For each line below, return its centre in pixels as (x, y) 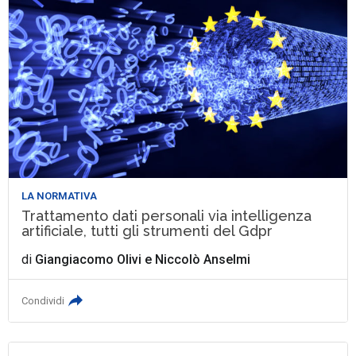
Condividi (43, 300)
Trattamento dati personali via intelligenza (167, 215)
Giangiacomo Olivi (89, 259)
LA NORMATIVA (60, 195)
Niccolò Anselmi (203, 259)
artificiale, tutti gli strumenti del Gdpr (147, 230)
